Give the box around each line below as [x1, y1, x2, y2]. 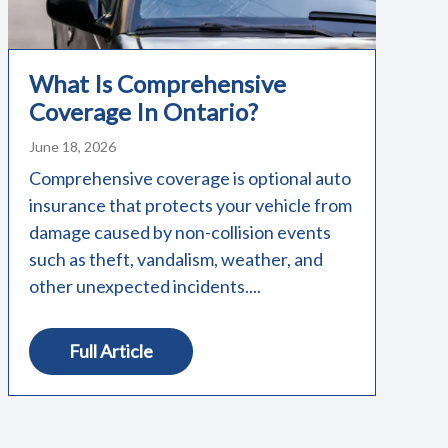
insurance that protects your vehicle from [29, 193, 352, 216]
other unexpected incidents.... [29, 274, 261, 297]
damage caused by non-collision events [29, 220, 331, 243]
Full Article [69, 339, 153, 362]
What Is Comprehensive [29, 68, 286, 98]
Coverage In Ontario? [29, 96, 258, 126]
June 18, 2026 [29, 137, 116, 155]
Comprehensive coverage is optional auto [29, 166, 351, 189]
